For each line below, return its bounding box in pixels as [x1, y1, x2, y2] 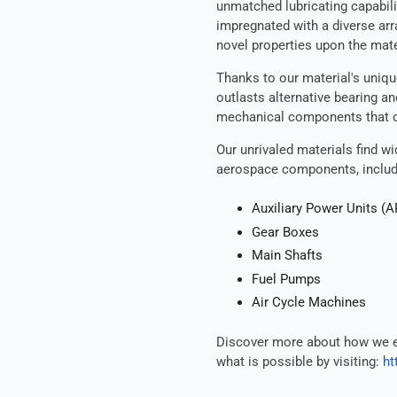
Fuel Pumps [252, 270, 321, 287]
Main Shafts [252, 247, 323, 264]
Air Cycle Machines [252, 294, 366, 311]
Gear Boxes [252, 223, 319, 240]
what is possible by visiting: [216, 353, 383, 370]
